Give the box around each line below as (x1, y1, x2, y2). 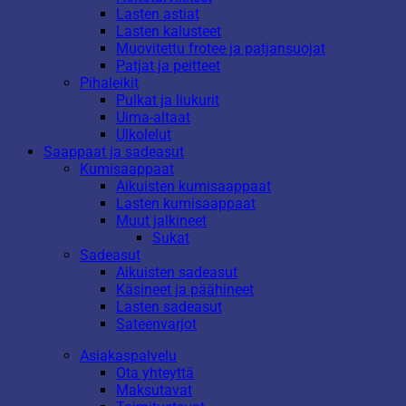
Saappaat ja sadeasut (43, 142, 184, 160)
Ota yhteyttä (116, 363, 194, 382)
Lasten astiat (116, 5, 199, 23)
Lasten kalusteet (116, 22, 221, 40)
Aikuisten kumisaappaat (116, 177, 271, 195)
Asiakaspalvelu (80, 346, 177, 364)
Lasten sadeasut (116, 297, 222, 315)
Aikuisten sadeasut (116, 263, 237, 281)
